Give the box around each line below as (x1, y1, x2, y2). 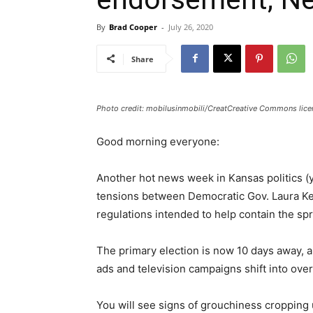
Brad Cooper (109, 21, 157, 32)
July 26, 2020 (168, 21, 213, 32)
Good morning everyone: (96, 134, 219, 148)
